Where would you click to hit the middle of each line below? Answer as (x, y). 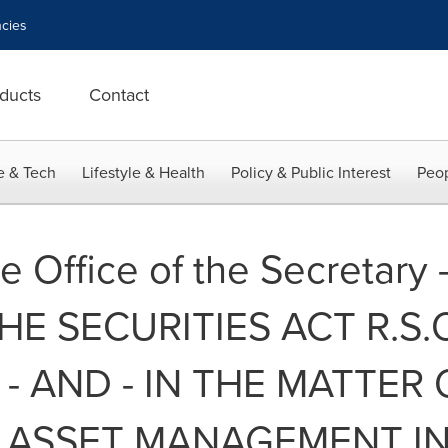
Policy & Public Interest (311, 172)
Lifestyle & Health (143, 172)
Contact (119, 94)
